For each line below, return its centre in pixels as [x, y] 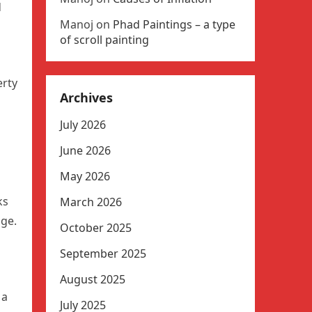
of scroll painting [104, 40]
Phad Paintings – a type [174, 24]
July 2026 [83, 125]
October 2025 [96, 228]
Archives [86, 97]
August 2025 [93, 279]
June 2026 [85, 150]
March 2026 [91, 202]
